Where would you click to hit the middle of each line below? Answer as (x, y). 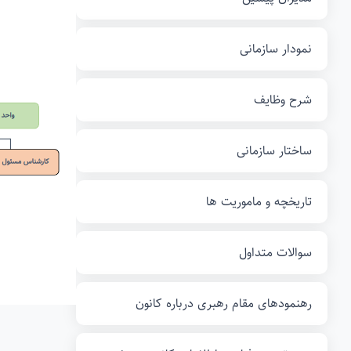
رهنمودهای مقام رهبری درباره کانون (224, 304)
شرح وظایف (283, 100)
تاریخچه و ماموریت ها (259, 202)
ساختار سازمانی (274, 151)
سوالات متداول (275, 253)
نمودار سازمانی (276, 49)
